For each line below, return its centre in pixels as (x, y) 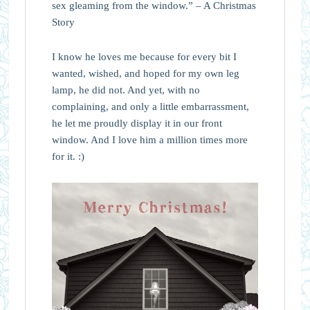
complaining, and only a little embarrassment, (150, 106)
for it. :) (68, 156)
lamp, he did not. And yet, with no (126, 90)
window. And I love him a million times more (149, 139)
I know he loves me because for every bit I (144, 56)
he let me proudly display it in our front (137, 123)
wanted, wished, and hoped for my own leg (145, 73)
